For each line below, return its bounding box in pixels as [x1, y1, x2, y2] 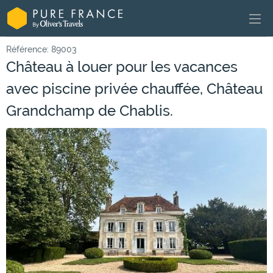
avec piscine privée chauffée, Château [6, 80, 263, 97]
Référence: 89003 [6, 44, 77, 54]
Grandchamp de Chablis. [6, 102, 173, 119]
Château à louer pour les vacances [6, 58, 238, 75]
